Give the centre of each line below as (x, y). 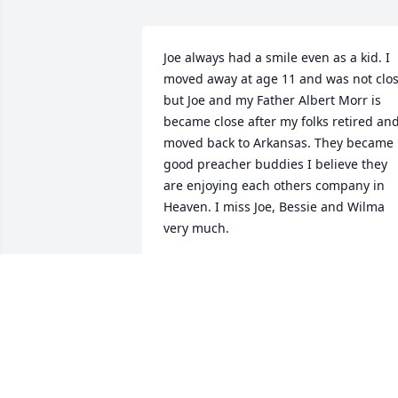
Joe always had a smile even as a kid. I (277, 58)
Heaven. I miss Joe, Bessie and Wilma (274, 207)
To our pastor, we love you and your (269, 376)
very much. (196, 228)
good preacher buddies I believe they (275, 164)
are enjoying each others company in (274, 186)
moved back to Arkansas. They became (279, 143)
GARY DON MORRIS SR (232, 269)
